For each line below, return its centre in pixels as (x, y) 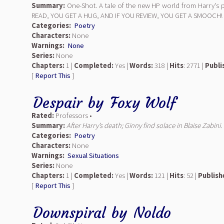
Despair (57, 103)
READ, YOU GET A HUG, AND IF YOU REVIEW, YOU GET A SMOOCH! (127, 15)
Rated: (43, 115)
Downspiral (69, 213)
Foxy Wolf (143, 103)
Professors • (73, 115)
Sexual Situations (93, 155)
